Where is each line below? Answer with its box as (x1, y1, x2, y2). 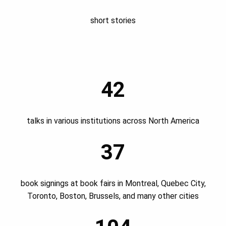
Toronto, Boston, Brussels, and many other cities (27, 191, 199, 201)
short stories (90, 16, 136, 26)
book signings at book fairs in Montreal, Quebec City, (20, 179, 206, 189)
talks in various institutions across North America (27, 116, 199, 126)
